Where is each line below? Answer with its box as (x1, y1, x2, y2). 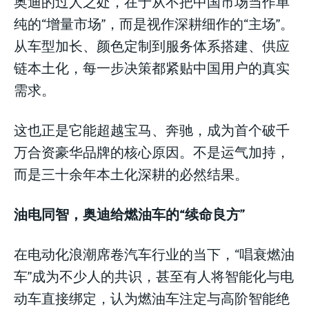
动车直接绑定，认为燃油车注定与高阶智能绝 (14, 288, 290, 306)
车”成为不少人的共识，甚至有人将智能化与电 (14, 266, 294, 284)
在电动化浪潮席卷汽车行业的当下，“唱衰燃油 (14, 244, 295, 262)
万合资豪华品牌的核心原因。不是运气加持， (14, 142, 290, 160)
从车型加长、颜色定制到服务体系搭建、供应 (14, 36, 290, 54)
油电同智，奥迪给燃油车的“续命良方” (14, 204, 245, 222)
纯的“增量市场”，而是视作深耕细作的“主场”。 (14, 14, 294, 32)
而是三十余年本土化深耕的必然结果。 (14, 164, 248, 182)
